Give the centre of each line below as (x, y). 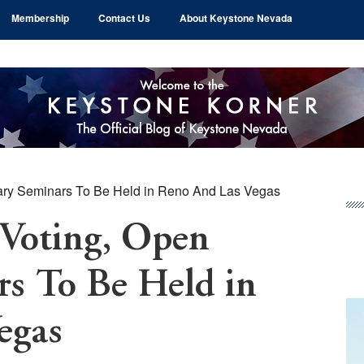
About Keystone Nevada (236, 18)
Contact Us (124, 18)
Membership (40, 18)
